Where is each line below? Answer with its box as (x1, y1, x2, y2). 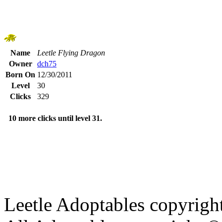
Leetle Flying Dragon (37, 49, 105, 57)
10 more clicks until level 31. (8, 114, 102, 123)
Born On (5, 70, 35, 79)
